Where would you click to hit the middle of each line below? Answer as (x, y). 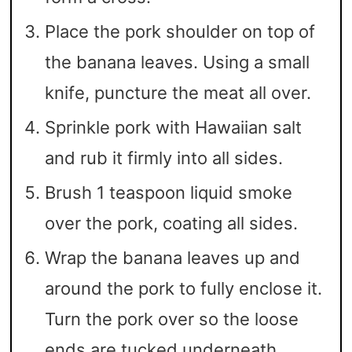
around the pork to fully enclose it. (183, 289)
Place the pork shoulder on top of (180, 32)
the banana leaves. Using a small (177, 62)
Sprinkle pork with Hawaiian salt (173, 128)
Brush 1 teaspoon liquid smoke (169, 193)
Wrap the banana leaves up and (172, 258)
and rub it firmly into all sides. (164, 158)
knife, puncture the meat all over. (178, 93)
